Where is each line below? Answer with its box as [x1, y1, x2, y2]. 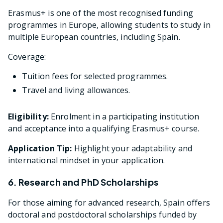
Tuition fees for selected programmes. [22, 70, 168, 82]
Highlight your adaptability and [72, 142, 193, 154]
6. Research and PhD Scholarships [8, 176, 158, 188]
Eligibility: [8, 111, 49, 122]
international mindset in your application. [8, 154, 165, 166]
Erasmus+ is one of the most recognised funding [8, 7, 193, 18]
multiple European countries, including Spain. [8, 31, 180, 42]
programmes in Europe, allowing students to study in [8, 19, 211, 30]
